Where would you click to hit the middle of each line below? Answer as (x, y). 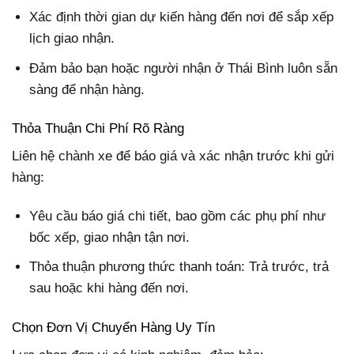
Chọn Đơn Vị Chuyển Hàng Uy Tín (113, 327)
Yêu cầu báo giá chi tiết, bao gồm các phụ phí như (178, 217)
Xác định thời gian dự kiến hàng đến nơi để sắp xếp (182, 17)
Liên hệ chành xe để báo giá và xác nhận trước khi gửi (173, 156)
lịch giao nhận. (72, 39)
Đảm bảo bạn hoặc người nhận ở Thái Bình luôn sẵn (184, 68)
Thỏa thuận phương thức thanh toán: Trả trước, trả (179, 267)
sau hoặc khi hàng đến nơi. (109, 288)
